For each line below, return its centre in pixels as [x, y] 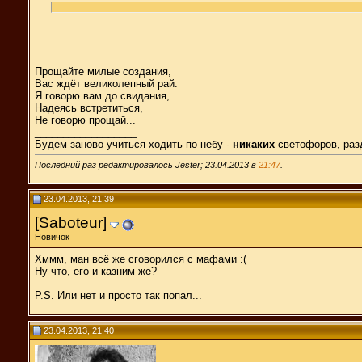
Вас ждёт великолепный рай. [106, 83]
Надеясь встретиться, [89, 107]
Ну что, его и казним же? [96, 271]
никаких [254, 144]
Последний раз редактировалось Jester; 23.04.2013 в [147, 164]
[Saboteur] [71, 222]
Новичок [52, 236]
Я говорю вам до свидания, [102, 95]
